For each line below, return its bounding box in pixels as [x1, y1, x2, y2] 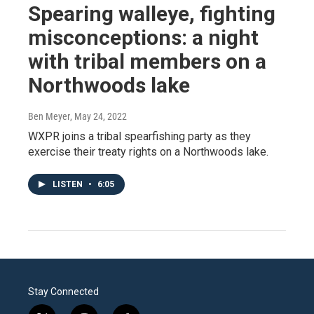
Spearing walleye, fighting [28, 1, 275, 27]
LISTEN [53, 179, 85, 190]
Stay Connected [28, 286, 99, 298]
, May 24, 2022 [70, 111, 127, 123]
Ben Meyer [28, 111, 70, 123]
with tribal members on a [28, 49, 266, 74]
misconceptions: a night [28, 25, 259, 50]
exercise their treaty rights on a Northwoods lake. [28, 145, 268, 159]
